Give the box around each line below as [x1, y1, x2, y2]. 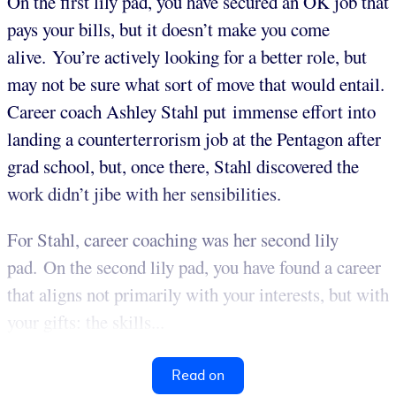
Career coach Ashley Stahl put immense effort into [7, 99, 376, 125]
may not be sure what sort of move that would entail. [7, 72, 385, 97]
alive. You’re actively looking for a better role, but [7, 44, 367, 70]
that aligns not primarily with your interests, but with [7, 281, 389, 307]
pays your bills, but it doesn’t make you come [7, 17, 330, 42]
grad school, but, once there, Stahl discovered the [7, 154, 359, 179]
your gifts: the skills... [7, 308, 164, 334]
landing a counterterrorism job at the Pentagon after [7, 126, 381, 152]
